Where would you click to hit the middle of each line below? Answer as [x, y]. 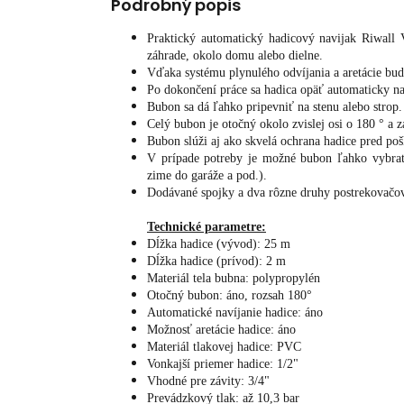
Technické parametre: [207, 227]
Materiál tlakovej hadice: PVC [224, 347]
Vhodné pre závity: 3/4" [208, 381]
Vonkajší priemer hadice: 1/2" [223, 364]
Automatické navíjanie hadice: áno [235, 313]
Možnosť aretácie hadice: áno [221, 330]
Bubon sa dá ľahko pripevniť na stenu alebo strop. [275, 107]
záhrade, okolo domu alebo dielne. [235, 56]
